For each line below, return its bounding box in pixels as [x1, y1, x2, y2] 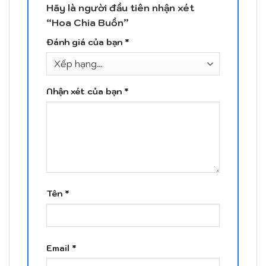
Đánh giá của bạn [46, 36, 125, 48]
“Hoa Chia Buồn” [46, 17, 131, 29]
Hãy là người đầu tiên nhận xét [46, 2, 194, 14]
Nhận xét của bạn [46, 85, 124, 97]
